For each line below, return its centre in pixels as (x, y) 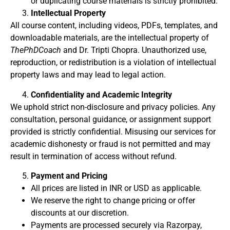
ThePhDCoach (36, 50)
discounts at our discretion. (80, 213)
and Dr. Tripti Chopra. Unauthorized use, (134, 50)
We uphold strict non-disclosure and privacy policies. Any (113, 107)
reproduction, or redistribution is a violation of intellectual (113, 63)
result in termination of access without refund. (93, 156)
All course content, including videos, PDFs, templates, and (114, 26)
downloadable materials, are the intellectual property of (110, 38)
